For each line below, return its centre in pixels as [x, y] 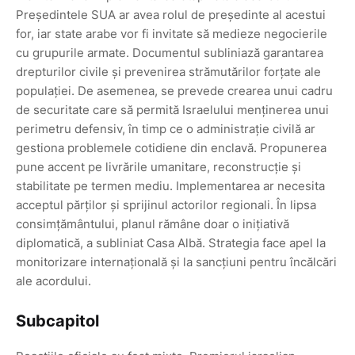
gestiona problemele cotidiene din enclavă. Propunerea [171, 148]
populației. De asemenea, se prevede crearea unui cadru [174, 91]
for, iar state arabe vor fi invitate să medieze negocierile [172, 34]
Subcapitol [57, 321]
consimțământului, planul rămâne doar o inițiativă [153, 224]
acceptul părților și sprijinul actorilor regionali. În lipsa [166, 205]
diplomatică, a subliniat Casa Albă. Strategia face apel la [171, 243]
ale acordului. [53, 281]
